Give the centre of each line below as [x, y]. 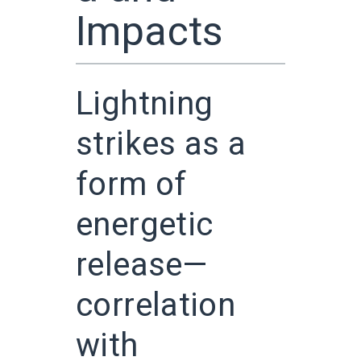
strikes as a [161, 144]
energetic [145, 225]
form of [131, 185]
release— [142, 265]
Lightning [145, 104]
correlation [156, 305]
